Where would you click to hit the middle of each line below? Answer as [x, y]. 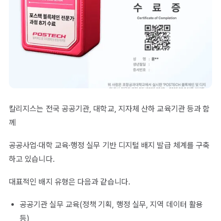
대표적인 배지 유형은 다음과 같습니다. [70, 182]
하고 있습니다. [32, 159]
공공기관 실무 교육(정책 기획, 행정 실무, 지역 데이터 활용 [111, 205]
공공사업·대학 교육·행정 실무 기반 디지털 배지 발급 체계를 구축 [110, 146]
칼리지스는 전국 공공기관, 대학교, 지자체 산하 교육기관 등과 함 [110, 109]
